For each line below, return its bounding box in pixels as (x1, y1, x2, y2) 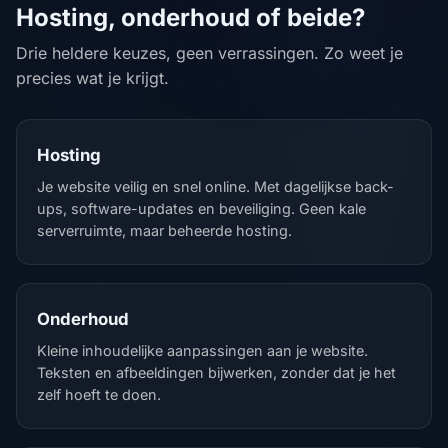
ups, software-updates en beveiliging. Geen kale (37, 200, 366, 217)
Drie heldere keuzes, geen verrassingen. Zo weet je (16, 43, 403, 63)
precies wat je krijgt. (16, 68, 169, 88)
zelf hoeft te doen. (37, 386, 161, 403)
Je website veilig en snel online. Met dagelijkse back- (37, 178, 394, 195)
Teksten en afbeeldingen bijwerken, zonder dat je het (37, 364, 396, 381)
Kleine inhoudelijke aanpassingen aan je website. (37, 342, 368, 359)
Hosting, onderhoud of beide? (16, 3, 365, 32)
